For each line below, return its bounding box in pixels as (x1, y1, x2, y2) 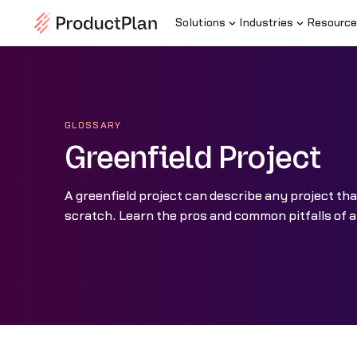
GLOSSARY (64, 120, 122, 130)
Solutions (175, 18, 226, 29)
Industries (238, 18, 293, 29)
